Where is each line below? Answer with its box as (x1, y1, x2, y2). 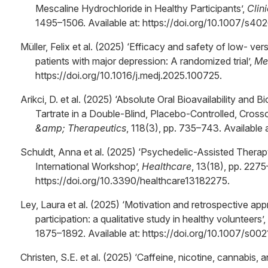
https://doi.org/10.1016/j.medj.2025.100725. (35, 69, 222, 81)
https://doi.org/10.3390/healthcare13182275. (35, 175, 230, 187)
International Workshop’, (35, 160, 142, 172)
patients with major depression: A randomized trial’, (35, 55, 254, 67)
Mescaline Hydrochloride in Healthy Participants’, (35, 2, 247, 14)
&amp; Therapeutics (35, 122, 126, 134)
